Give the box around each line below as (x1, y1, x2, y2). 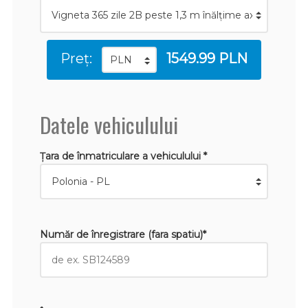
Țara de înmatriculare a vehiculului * (39, 149, 207, 162)
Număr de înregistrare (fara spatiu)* (39, 228, 206, 241)
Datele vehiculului (39, 108, 178, 140)
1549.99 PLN (166, 49, 247, 67)
